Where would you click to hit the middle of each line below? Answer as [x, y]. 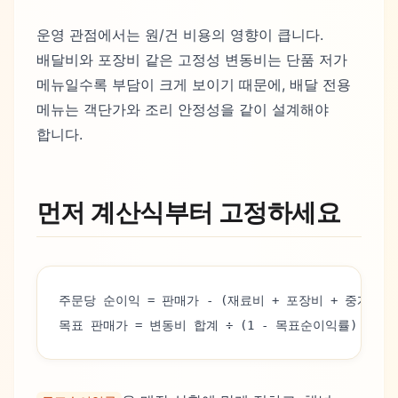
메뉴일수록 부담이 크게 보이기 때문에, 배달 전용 [194, 85]
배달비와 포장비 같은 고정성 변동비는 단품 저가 [192, 60]
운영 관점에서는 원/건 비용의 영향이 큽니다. [180, 35]
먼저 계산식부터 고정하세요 [189, 213]
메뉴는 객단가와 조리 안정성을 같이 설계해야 [183, 110]
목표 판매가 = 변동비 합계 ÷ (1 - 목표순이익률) [208, 325]
